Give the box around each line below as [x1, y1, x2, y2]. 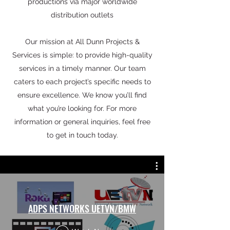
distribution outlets [51, 11, 113, 19]
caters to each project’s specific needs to [13, 78, 151, 86]
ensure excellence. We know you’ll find [17, 91, 147, 99]
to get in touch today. [46, 131, 118, 139]
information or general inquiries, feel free [14, 118, 150, 126]
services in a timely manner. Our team [18, 64, 146, 72]
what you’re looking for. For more [28, 104, 137, 112]
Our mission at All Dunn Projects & [25, 37, 140, 46]
